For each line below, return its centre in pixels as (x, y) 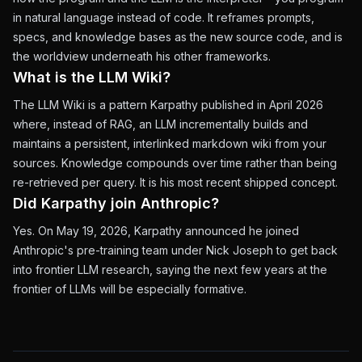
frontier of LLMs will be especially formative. (130, 289)
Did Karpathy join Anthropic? (116, 203)
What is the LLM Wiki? (92, 77)
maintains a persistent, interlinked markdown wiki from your (170, 143)
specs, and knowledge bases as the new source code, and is (178, 37)
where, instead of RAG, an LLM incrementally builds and (160, 124)
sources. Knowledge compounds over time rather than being (175, 163)
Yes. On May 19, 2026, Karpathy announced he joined (156, 231)
